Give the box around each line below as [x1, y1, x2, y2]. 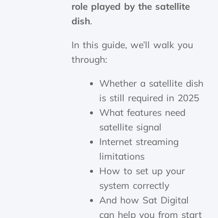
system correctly [99, 180, 170, 191]
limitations [99, 150, 145, 162]
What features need [99, 107, 186, 118]
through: [72, 54, 108, 65]
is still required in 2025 [99, 92, 200, 104]
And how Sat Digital [99, 194, 189, 206]
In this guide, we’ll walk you [72, 39, 194, 51]
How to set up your [99, 165, 185, 177]
